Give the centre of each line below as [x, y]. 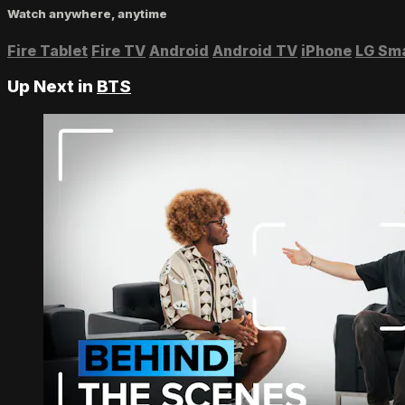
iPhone [326, 50]
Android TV [255, 50]
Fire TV [118, 50]
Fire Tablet [47, 50]
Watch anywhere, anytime [87, 14]
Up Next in [52, 87]
